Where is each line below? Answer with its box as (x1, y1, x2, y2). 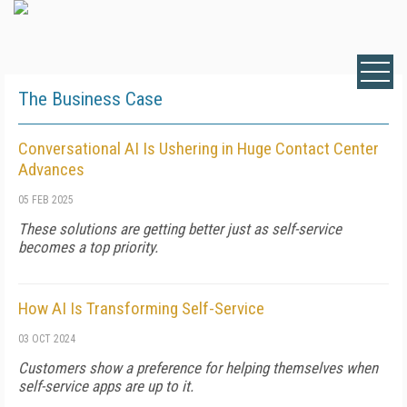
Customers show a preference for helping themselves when (18, 359, 378, 377)
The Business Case (18, 88, 163, 110)
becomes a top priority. (18, 238, 158, 256)
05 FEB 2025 (18, 194, 74, 206)
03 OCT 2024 (18, 333, 75, 345)
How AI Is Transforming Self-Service (18, 298, 264, 319)
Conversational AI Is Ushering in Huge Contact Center (18, 138, 379, 159)
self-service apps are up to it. (18, 377, 194, 395)
